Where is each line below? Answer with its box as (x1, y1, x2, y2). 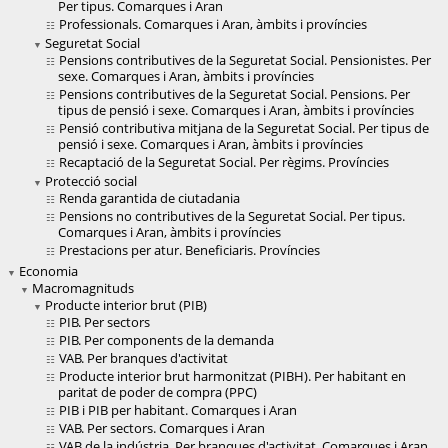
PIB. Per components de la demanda (59, 331, 274, 350)
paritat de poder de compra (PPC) (58, 383, 257, 402)
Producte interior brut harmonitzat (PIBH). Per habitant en (59, 367, 406, 386)
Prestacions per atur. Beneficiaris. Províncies (59, 241, 320, 260)
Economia (19, 262, 78, 281)
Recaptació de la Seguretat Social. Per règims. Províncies (59, 153, 389, 172)
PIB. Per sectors (59, 313, 150, 332)
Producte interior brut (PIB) (45, 296, 207, 315)
